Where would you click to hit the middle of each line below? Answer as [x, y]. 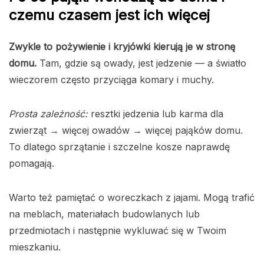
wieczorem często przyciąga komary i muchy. [111, 79]
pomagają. [32, 163]
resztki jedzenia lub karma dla [156, 113]
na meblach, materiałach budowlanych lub [104, 214]
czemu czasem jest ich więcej [109, 15]
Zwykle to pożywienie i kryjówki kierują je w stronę [122, 46]
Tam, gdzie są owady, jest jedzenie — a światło [141, 63]
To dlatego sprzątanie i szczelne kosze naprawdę [119, 146]
